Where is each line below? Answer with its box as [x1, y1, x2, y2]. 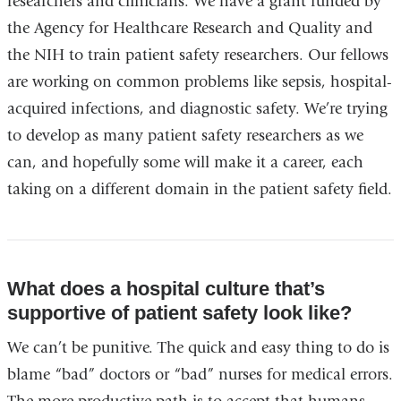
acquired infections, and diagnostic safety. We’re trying [6, 98, 388, 118]
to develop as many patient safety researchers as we [6, 125, 363, 145]
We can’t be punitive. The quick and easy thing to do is [6, 337, 389, 357]
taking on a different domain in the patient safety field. [6, 179, 392, 199]
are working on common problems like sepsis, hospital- [6, 72, 392, 91]
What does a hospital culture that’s [6, 277, 325, 300]
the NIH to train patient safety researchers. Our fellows [6, 45, 388, 64]
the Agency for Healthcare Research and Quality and [6, 18, 372, 38]
